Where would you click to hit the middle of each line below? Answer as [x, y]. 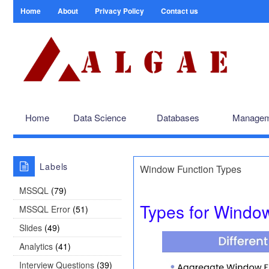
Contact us [180, 11]
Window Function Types [191, 169]
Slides [31, 228]
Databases [178, 117]
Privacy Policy [119, 11]
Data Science [100, 117]
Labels [54, 166]
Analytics [36, 246]
